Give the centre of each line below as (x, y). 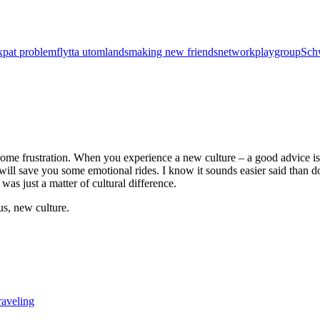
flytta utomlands (92, 52)
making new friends (173, 52)
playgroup (278, 52)
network (236, 52)
